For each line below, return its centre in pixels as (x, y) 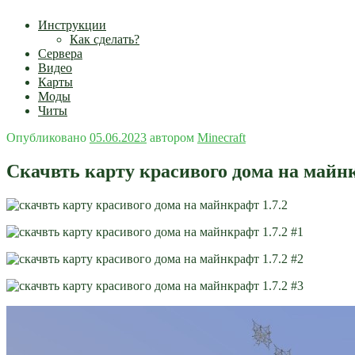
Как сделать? (105, 39)
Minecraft (221, 137)
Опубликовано (46, 137)
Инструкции (72, 25)
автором (172, 137)
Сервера (60, 53)
